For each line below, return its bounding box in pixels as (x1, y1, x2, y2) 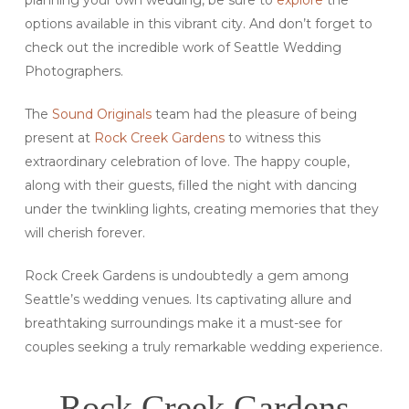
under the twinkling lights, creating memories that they (24, 200, 379, 217)
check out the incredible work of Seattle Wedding (24, 38, 341, 56)
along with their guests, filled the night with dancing (24, 176, 357, 194)
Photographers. (24, 62, 123, 79)
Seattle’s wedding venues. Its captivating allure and (24, 290, 351, 308)
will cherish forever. (24, 224, 145, 241)
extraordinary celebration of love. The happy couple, (24, 152, 350, 170)
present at (24, 129, 94, 146)
